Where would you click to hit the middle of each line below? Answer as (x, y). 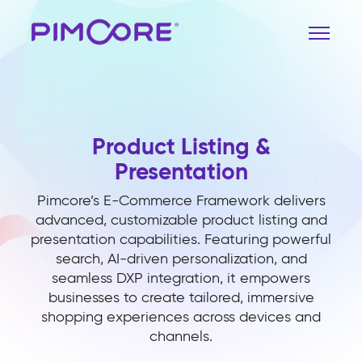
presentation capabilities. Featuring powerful (181, 239)
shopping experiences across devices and (181, 317)
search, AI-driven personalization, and (181, 259)
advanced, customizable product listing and (181, 220)
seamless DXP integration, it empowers (181, 278)
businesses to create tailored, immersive (181, 297)
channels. (181, 336)
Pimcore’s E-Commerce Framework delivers (181, 200)
